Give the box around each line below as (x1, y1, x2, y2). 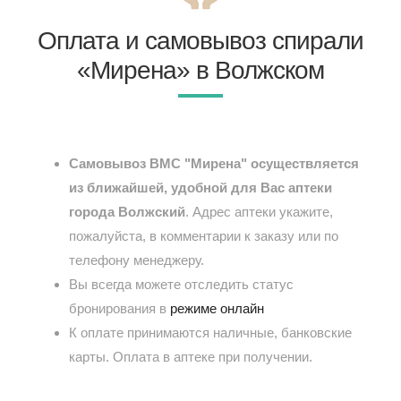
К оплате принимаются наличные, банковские (69, 325, 353, 341)
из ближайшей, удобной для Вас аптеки (69, 180, 333, 196)
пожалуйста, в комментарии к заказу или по (69, 228, 339, 244)
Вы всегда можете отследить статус (69, 277, 294, 293)
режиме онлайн (170, 301, 265, 317)
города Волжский (69, 204, 186, 220)
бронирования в (69, 301, 171, 317)
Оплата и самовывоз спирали (38, 27, 363, 55)
